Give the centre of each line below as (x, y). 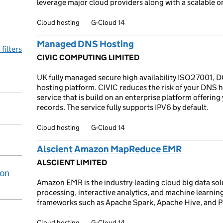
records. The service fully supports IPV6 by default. (123, 107)
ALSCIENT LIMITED (72, 163)
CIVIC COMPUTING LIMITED (88, 57)
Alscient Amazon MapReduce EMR (109, 149)
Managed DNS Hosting (85, 44)
